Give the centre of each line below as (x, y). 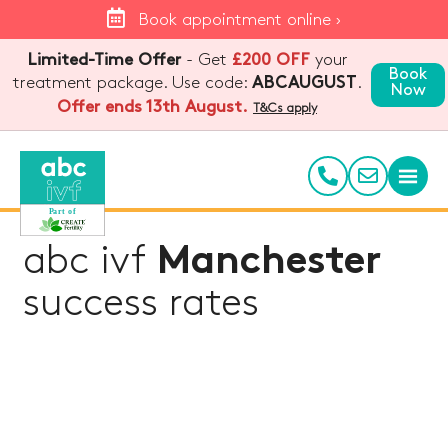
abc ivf (89, 261)
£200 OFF (273, 60)
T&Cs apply (285, 108)
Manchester (268, 264)
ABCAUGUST (304, 84)
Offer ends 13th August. (152, 107)
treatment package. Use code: (132, 83)
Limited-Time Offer (103, 60)
